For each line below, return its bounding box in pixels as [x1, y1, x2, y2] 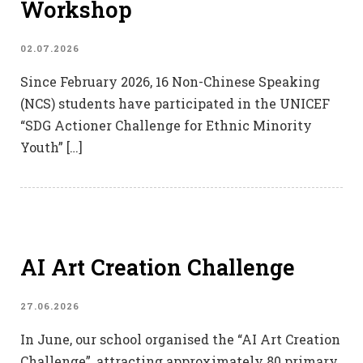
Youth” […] [20, 139, 83, 156]
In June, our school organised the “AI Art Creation [20, 331, 340, 348]
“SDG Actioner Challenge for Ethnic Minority [20, 117, 312, 135]
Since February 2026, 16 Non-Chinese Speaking [20, 73, 320, 91]
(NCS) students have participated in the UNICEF [20, 95, 330, 113]
